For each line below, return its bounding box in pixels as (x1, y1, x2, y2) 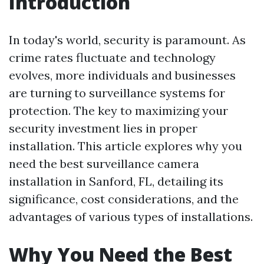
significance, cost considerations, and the (9, 192, 239, 206)
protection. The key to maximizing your (9, 103, 228, 118)
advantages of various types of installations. (9, 209, 253, 224)
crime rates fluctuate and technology (9, 50, 216, 65)
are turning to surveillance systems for (9, 85, 225, 100)
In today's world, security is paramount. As (9, 32, 246, 47)
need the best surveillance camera (9, 156, 199, 171)
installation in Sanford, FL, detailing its (9, 174, 223, 189)
